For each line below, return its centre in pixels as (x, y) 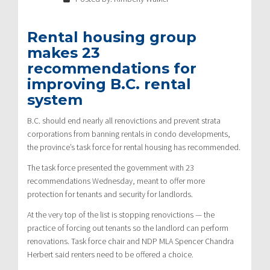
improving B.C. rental (109, 84)
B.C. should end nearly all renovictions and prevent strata (124, 120)
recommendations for (112, 68)
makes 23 (64, 52)
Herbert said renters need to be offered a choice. (110, 254)
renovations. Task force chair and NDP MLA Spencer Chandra (130, 241)
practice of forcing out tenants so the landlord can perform (128, 228)
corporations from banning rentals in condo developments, (129, 133)
